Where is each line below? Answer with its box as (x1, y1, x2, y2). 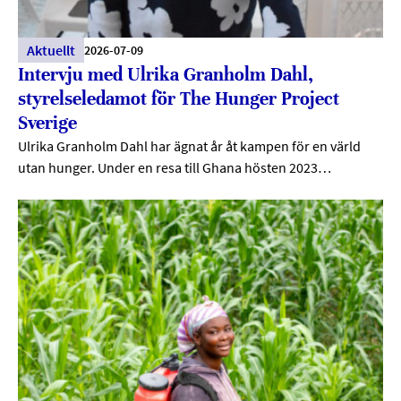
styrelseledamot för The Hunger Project (18, 88, 339, 111)
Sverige (18, 112, 77, 135)
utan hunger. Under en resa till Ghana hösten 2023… (18, 158, 331, 177)
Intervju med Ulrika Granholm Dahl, (18, 64, 313, 87)
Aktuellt (27, 41, 75, 60)
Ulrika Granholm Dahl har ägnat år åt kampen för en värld (18, 137, 361, 156)
